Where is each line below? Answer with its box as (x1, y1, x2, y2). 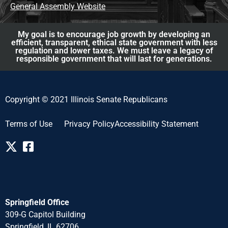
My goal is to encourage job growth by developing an (18, 29, 210, 39)
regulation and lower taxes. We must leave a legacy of (15, 45, 213, 55)
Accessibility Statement (114, 119, 198, 129)
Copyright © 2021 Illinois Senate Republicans (5, 94, 167, 104)
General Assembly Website (10, 1, 105, 11)
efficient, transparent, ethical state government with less (11, 37, 217, 47)
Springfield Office (5, 197, 69, 208)
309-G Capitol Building (5, 210, 85, 220)
